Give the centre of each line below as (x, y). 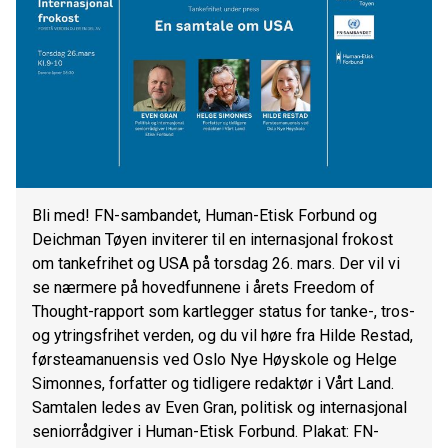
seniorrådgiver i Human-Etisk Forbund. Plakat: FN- (205, 432)
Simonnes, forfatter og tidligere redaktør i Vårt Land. (213, 384)
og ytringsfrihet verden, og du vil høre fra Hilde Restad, (222, 336)
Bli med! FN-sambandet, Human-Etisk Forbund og (204, 216)
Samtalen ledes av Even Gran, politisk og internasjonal (219, 408)
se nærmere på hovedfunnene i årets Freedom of (203, 288)
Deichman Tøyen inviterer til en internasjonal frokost (212, 240)
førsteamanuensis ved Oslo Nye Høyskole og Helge (214, 360)
